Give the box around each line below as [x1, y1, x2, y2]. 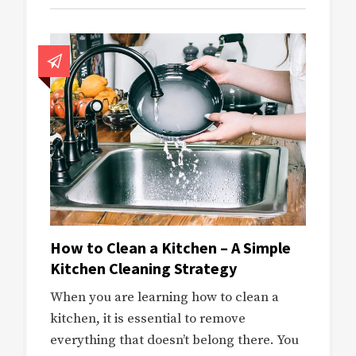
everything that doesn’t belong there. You [50, 331, 299, 349]
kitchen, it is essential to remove [50, 309, 246, 327]
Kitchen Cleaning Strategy [50, 257, 237, 278]
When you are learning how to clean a [50, 288, 279, 306]
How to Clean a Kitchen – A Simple [50, 237, 291, 257]
